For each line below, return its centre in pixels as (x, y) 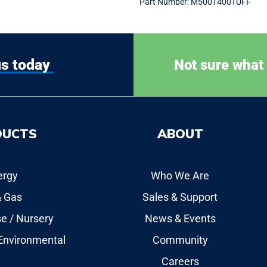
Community (180, 240)
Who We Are (180, 176)
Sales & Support (180, 197)
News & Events (180, 218)
